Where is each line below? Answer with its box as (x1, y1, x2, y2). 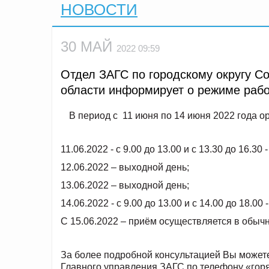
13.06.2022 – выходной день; (61, 180, 189, 190)
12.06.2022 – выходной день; (61, 162, 189, 172)
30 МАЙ (61, 38, 116, 55)
